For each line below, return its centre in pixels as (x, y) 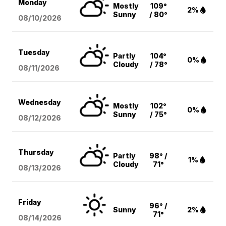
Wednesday (40, 102)
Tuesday (34, 52)
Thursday (36, 152)
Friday (30, 202)
